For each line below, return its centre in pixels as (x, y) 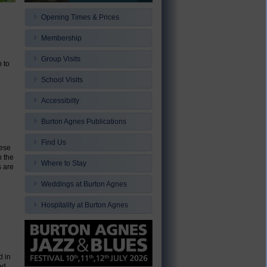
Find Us (54, 142)
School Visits (62, 80)
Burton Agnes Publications (84, 122)
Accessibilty (60, 101)
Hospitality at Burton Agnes (85, 205)
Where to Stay (64, 163)
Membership (61, 38)
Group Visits (61, 59)
